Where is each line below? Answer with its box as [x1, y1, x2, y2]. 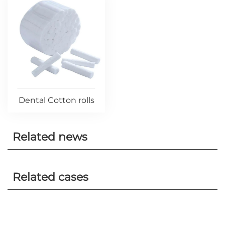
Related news [13, 130, 87, 144]
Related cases [13, 170, 88, 184]
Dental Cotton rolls [18, 95, 94, 105]
